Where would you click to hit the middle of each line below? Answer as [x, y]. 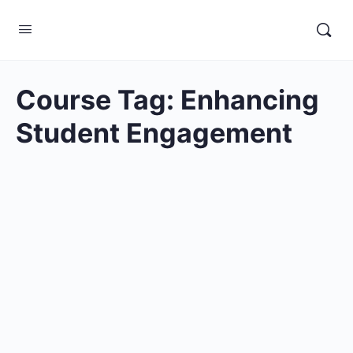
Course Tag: [98, 100]
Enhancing [250, 100]
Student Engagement [154, 133]
